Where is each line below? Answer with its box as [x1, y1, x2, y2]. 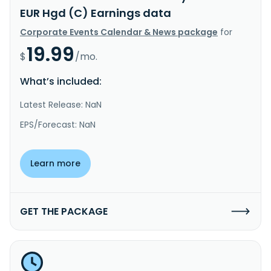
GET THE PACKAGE [20, 204, 108, 218]
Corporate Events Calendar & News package [20, 25, 218, 38]
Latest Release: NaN [20, 98, 102, 111]
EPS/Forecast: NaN [20, 118, 96, 131]
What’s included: [20, 74, 102, 88]
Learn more [30, 157, 80, 169]
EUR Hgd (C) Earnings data [20, 5, 171, 21]
